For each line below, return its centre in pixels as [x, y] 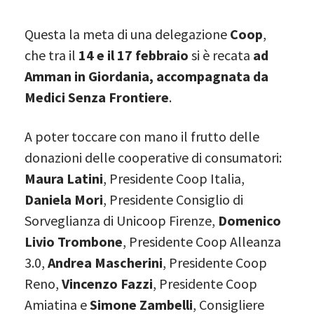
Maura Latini [64, 179]
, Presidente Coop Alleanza [202, 242]
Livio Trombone [74, 242]
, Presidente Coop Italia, [174, 179]
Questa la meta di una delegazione [127, 34]
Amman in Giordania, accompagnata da [146, 76]
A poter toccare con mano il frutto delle [142, 137]
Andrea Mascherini [105, 263]
